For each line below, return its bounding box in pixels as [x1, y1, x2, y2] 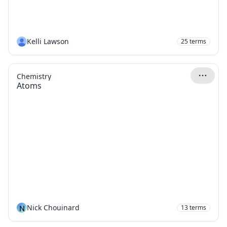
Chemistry [17, 71, 51, 81]
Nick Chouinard [27, 203, 80, 212]
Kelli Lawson [27, 36, 69, 46]
